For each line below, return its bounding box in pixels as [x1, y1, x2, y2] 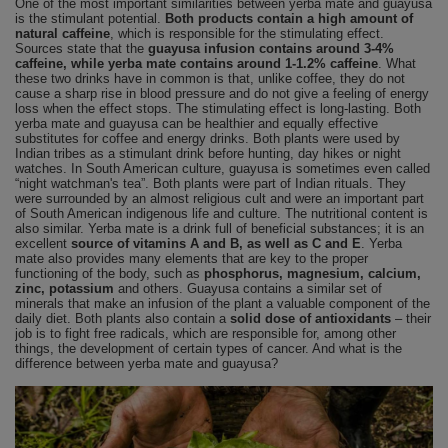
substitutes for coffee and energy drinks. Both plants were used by [15, 131, 400, 146]
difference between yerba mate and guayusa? [15, 356, 278, 371]
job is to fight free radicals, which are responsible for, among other [15, 326, 396, 341]
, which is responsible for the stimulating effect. [110, 26, 384, 41]
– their [391, 311, 431, 326]
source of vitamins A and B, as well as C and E [71, 236, 361, 251]
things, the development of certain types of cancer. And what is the [15, 341, 402, 356]
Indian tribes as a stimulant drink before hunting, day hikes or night [15, 146, 401, 161]
